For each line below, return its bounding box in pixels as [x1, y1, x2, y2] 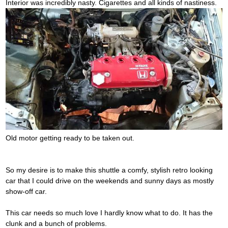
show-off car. [6, 187, 47, 196]
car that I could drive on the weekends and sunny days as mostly [6, 177, 214, 185]
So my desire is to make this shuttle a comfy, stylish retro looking [6, 166, 213, 175]
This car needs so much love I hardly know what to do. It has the [6, 209, 213, 217]
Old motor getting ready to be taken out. [6, 134, 134, 142]
